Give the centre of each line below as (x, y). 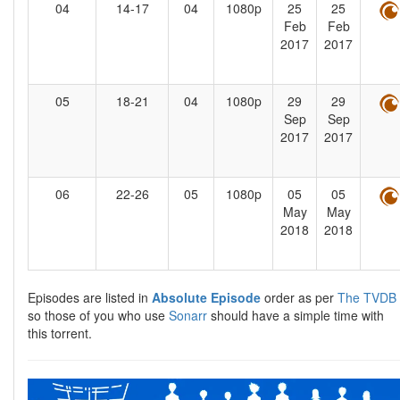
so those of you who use (98, 316)
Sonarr (188, 316)
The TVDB (367, 298)
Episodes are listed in (90, 298)
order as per (299, 298)
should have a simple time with (296, 316)
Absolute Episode (206, 298)
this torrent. (60, 333)
